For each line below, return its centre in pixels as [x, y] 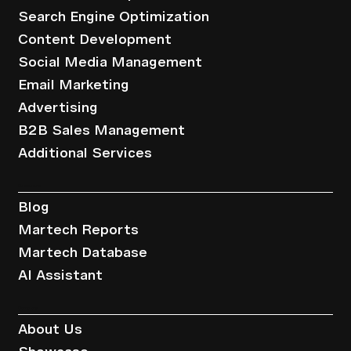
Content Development [94, 39]
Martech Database [82, 252]
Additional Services [85, 153]
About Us [50, 329]
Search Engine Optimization [113, 16]
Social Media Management [110, 62]
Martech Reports [78, 229]
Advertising [58, 107]
